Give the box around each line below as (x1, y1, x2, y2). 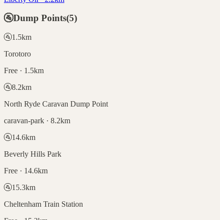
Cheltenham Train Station (4, 199, 83, 208)
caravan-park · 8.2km (4, 116, 70, 125)
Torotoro (4, 49, 31, 58)
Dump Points (13, 13, 66, 24)
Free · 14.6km (4, 166, 48, 175)
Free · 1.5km (4, 66, 44, 75)
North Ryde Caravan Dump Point (4, 99, 108, 108)
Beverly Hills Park (4, 149, 61, 158)
